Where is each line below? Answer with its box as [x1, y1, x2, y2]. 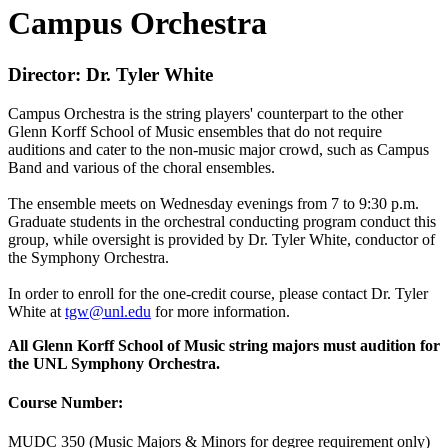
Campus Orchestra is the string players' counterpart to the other [8, 104, 403, 122]
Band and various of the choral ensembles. [8, 158, 275, 176]
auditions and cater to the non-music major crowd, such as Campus [8, 140, 429, 158]
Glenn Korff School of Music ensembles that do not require [8, 122, 382, 140]
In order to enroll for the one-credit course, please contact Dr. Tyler [8, 284, 428, 302]
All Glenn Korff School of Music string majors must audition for [8, 336, 440, 354]
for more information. [151, 302, 290, 320]
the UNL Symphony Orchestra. [8, 354, 220, 372]
